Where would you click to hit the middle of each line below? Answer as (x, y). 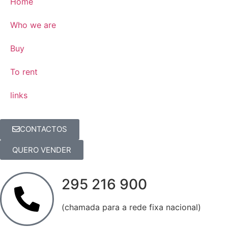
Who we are (33, 25)
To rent (24, 72)
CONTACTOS (44, 129)
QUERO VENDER (42, 150)
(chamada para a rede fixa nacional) (131, 207)
